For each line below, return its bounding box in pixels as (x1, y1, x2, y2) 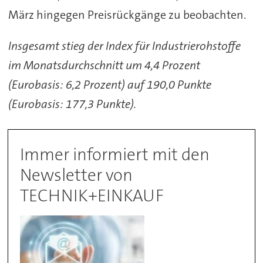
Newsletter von (20, 164, 133, 187)
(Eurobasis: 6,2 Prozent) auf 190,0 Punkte (8, 76, 211, 92)
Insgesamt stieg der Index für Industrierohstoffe (8, 38, 241, 53)
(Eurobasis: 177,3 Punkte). (8, 96, 136, 112)
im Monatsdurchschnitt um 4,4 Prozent (8, 57, 200, 73)
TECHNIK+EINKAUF (20, 184, 164, 207)
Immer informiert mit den (20, 143, 210, 166)
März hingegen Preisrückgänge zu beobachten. (8, 6, 246, 22)
